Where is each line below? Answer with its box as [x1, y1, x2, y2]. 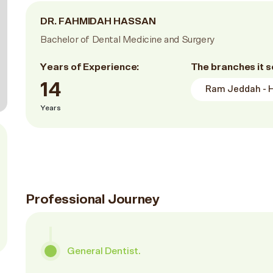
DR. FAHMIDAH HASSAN [40, 16, 156, 26]
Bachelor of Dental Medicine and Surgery [40, 35, 214, 44]
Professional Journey [26, 193, 160, 206]
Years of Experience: [40, 62, 140, 72]
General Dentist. [67, 246, 141, 256]
